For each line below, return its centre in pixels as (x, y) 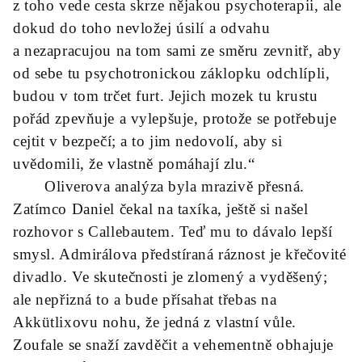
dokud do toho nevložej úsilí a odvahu (142, 28)
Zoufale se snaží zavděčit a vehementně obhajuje (173, 345)
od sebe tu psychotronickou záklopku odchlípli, (172, 73)
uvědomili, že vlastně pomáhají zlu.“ (134, 164)
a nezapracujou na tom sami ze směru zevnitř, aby (177, 51)
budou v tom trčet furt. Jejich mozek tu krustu (166, 96)
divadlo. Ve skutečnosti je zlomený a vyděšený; (170, 277)
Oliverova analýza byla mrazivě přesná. (159, 186)
